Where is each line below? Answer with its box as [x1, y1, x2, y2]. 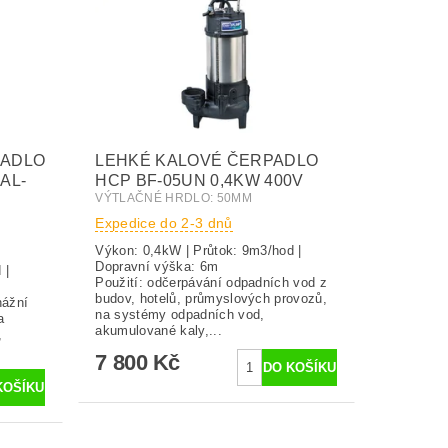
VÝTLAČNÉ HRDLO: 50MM [95, 191, 252, 206]
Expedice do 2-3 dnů [95, 215, 233, 232]
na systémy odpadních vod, [95, 307, 265, 323]
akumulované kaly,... [95, 323, 222, 339]
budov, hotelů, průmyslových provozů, [95, 291, 327, 307]
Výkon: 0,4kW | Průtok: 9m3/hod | [95, 243, 302, 259]
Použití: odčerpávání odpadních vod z [95, 275, 327, 291]
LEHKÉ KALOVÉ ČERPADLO [95, 152, 319, 170]
